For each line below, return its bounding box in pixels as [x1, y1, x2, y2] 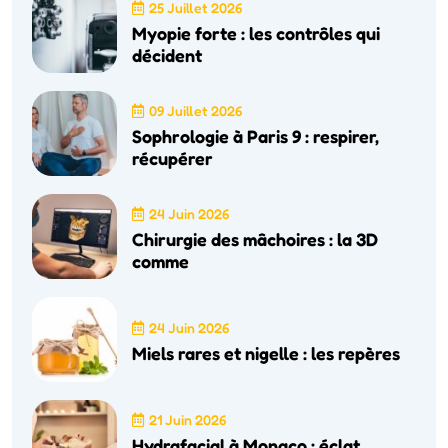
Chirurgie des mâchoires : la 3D [132, 228, 378, 251]
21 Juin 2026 [149, 411, 226, 429]
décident [132, 44, 202, 67]
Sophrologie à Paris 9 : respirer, [132, 125, 379, 148]
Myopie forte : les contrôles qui [132, 22, 380, 45]
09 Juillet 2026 [149, 102, 242, 120]
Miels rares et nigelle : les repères [132, 342, 400, 365]
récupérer [132, 147, 213, 170]
